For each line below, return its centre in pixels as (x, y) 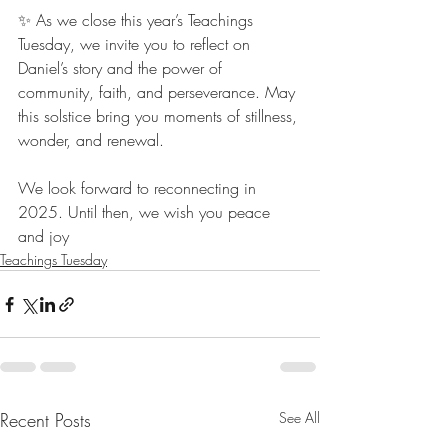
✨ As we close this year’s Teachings (138, 20)
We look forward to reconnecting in (139, 188)
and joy (43, 236)
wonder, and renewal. (91, 140)
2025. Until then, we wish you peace (146, 212)
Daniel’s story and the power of (122, 68)
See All (299, 418)
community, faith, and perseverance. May (159, 92)
